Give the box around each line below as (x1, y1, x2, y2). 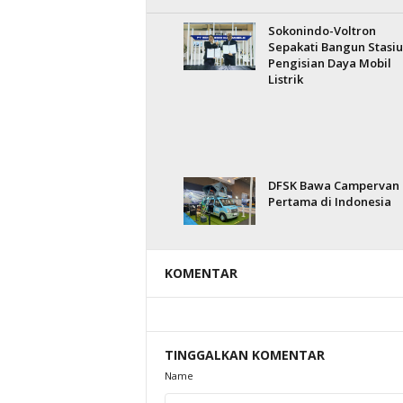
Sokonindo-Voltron (267, 22, 376, 39)
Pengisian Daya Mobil (267, 55, 391, 71)
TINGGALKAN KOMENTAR (164, 346, 325, 363)
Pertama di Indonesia (267, 193, 391, 210)
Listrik (267, 71, 303, 87)
